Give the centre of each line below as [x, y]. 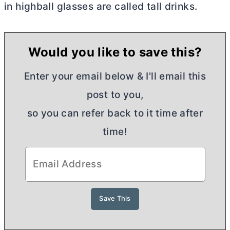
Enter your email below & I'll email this [115, 76]
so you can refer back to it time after [115, 113]
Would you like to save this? [115, 52]
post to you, [115, 95]
